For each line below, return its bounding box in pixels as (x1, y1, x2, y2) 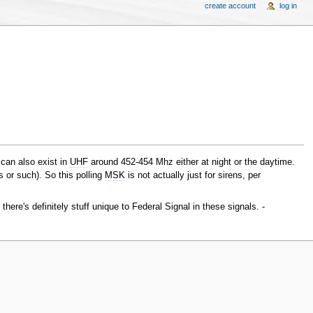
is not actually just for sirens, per (125, 170, 261, 181)
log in (279, 1, 298, 10)
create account (204, 1, 256, 10)
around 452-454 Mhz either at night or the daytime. (88, 157, 296, 168)
